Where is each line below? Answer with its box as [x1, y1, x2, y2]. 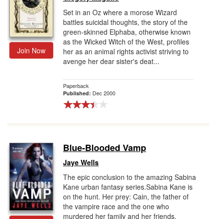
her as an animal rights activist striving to [63, 46, 189, 56]
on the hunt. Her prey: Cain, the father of [63, 192, 189, 201]
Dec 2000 [92, 89, 115, 97]
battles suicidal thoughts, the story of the [63, 17, 188, 27]
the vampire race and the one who [63, 201, 169, 211]
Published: [63, 89, 92, 97]
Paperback [63, 82, 89, 89]
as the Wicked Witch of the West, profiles [63, 37, 189, 46]
